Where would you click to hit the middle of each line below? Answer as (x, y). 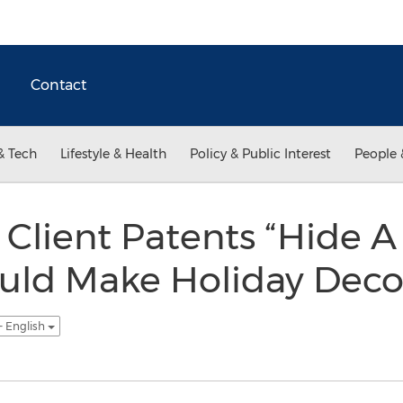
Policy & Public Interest (260, 154)
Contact (58, 85)
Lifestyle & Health (113, 154)
